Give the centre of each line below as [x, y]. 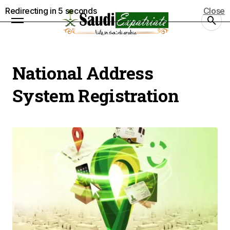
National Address [83, 73]
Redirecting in [32, 11]
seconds [80, 11]
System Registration [96, 95]
